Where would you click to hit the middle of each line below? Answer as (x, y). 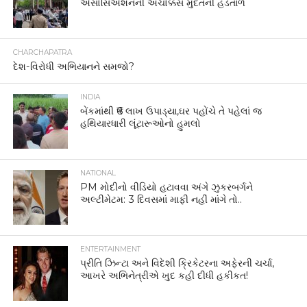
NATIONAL (98, 173)
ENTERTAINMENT (111, 249)
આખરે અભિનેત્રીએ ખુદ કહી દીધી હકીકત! (164, 275)
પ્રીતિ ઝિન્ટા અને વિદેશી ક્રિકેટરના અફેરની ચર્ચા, (177, 263)
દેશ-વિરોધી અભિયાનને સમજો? (73, 66)
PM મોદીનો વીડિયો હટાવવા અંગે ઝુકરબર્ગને (167, 187)
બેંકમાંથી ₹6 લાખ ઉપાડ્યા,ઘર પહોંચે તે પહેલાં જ (171, 111)
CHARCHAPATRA (42, 52)
